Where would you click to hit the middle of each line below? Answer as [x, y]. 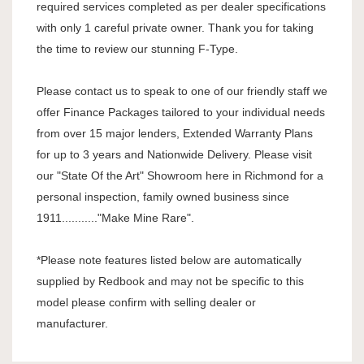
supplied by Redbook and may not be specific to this [170, 282]
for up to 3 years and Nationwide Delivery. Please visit [174, 155]
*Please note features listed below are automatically [169, 260]
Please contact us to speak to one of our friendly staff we [182, 91]
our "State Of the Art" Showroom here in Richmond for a [180, 176]
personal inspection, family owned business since [163, 197]
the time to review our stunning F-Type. [137, 49]
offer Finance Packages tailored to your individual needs [181, 113]
